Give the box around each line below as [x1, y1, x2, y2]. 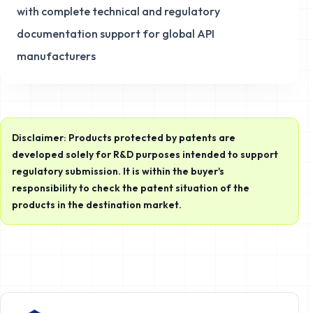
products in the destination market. [12, 198, 182, 212]
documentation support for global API [17, 27, 214, 41]
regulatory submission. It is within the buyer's [12, 165, 224, 178]
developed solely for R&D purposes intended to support [12, 148, 278, 161]
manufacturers [17, 49, 96, 64]
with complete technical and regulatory [17, 4, 220, 19]
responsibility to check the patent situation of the [12, 182, 249, 195]
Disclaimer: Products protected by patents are [12, 131, 235, 145]
